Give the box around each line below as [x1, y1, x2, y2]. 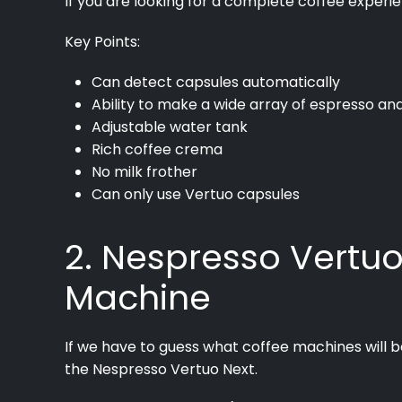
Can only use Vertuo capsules [92, 183, 300, 205]
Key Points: [65, 31, 144, 52]
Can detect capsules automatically [92, 71, 340, 92]
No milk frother [92, 161, 197, 182]
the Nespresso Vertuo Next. [65, 358, 258, 380]
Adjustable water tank [92, 116, 248, 137]
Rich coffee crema [92, 138, 223, 160]
